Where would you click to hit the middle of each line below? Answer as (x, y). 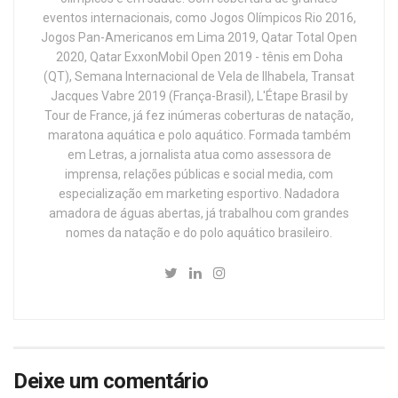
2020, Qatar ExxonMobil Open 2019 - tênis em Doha (199, 57)
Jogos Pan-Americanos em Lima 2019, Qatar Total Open (199, 38)
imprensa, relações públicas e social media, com (199, 175)
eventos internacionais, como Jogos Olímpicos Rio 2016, (199, 18)
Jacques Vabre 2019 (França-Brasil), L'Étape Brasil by (199, 96)
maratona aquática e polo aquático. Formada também (199, 135)
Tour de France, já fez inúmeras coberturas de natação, (199, 116)
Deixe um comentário (111, 382)
